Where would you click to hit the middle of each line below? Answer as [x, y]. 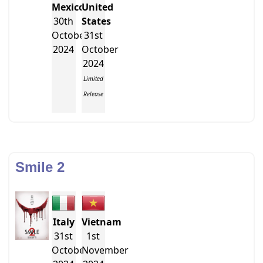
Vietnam [101, 222]
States [96, 21]
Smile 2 [40, 167]
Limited [93, 79]
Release [93, 94]
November [105, 250]
